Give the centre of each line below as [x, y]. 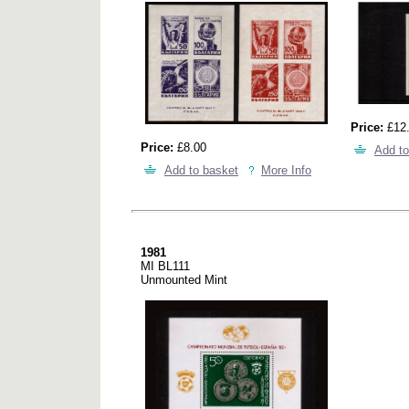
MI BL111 [165, 267]
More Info [286, 170]
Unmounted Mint [184, 280]
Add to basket [201, 170]
